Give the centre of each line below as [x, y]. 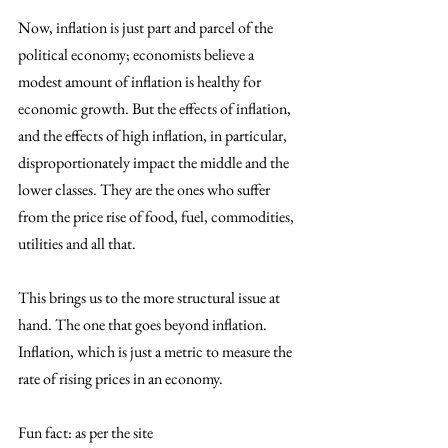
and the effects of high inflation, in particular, [154, 135]
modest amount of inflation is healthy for [141, 81]
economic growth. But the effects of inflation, [156, 108]
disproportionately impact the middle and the [155, 162]
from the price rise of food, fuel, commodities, [157, 216]
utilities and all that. [78, 243]
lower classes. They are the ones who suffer [145, 189]
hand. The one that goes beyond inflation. [144, 324]
